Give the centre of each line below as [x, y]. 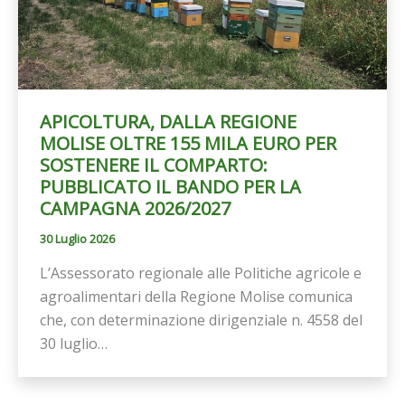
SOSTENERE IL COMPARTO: [154, 165]
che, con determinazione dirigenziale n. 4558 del [201, 320]
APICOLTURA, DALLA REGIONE [168, 122]
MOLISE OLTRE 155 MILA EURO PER [188, 144]
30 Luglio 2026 [77, 239]
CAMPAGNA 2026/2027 [135, 209]
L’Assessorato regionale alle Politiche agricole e [201, 273]
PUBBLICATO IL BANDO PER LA [170, 187]
